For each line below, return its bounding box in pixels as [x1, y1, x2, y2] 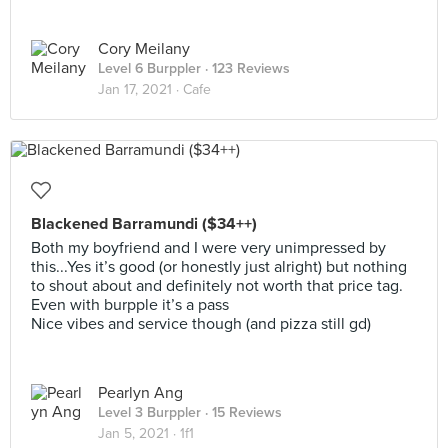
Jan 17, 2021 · [98, 81, 183, 98]
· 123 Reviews [201, 60, 290, 77]
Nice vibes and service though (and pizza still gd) [31, 314, 371, 334]
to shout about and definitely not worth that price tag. [31, 276, 403, 296]
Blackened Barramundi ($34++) [31, 214, 257, 234]
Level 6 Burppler [98, 60, 201, 77]
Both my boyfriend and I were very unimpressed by [31, 238, 386, 258]
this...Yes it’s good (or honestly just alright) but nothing [31, 257, 407, 277]
